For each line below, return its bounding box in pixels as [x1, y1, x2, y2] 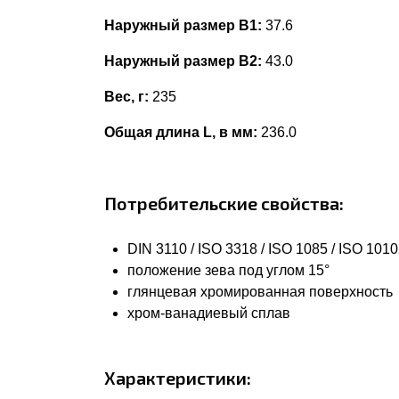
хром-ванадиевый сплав [127, 305, 290, 321]
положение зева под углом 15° [127, 263, 330, 278]
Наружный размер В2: [104, 53, 262, 69]
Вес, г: [104, 89, 149, 104]
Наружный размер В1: [104, 18, 262, 33]
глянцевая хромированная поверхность [127, 284, 393, 299]
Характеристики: [104, 367, 251, 388]
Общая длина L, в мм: [104, 125, 257, 140]
